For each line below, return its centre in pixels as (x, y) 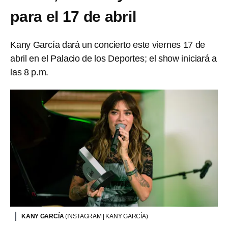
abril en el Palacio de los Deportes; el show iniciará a (113, 59)
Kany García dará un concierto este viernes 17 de (108, 45)
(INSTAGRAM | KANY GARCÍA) (106, 216)
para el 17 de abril (73, 17)
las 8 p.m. (30, 72)
